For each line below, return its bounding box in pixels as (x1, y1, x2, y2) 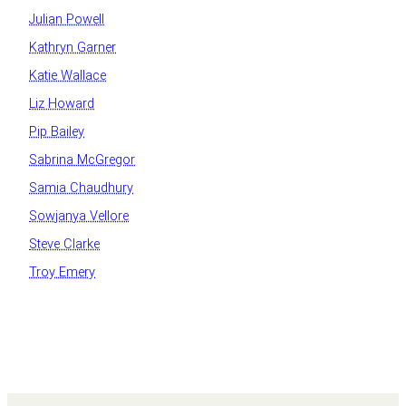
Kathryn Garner (29, 39, 116, 55)
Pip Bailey (29, 123, 84, 140)
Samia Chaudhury (29, 179, 133, 196)
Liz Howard (29, 95, 94, 111)
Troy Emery (29, 264, 95, 280)
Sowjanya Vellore (29, 208, 129, 224)
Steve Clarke (29, 236, 100, 252)
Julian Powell (29, 11, 104, 27)
